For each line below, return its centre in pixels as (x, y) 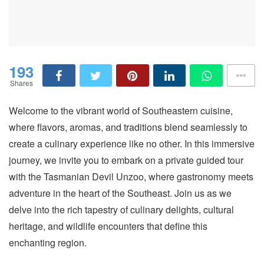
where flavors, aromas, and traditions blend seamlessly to (128, 127)
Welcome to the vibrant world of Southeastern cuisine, (121, 111)
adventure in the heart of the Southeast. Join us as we (120, 193)
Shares (21, 83)
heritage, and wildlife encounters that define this (108, 226)
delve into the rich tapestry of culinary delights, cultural (121, 210)
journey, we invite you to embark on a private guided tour (126, 160)
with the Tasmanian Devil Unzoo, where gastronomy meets (131, 177)
